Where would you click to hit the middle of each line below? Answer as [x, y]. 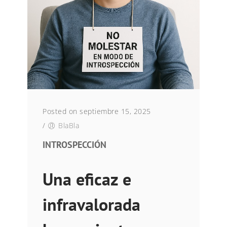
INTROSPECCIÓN [74, 145]
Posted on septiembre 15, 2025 [97, 111]
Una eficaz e [87, 179]
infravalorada [91, 204]
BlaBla [69, 125]
